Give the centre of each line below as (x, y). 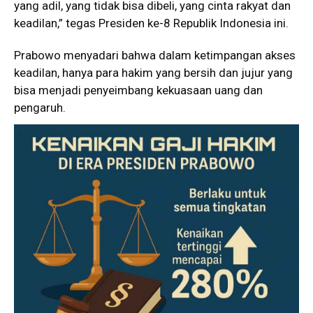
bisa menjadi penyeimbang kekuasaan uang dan (138, 90)
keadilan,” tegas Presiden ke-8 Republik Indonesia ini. (151, 23)
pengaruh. (40, 107)
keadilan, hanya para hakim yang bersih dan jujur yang (153, 72)
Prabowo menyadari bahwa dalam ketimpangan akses (155, 55)
